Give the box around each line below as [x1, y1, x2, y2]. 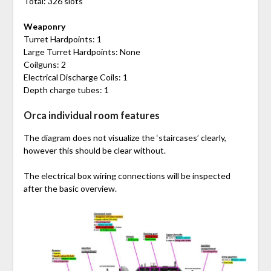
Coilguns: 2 [23, 59, 66, 70]
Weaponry [23, 21, 65, 32]
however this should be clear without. [23, 145, 166, 156]
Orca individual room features [23, 109, 160, 122]
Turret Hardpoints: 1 [23, 34, 102, 45]
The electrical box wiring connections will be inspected [23, 171, 230, 181]
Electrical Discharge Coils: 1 [23, 72, 128, 83]
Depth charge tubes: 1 [23, 85, 109, 96]
